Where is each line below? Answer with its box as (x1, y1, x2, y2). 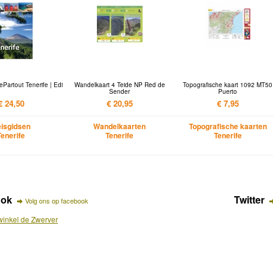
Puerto (218, 87, 238, 96)
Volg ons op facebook (24, 195, 88, 205)
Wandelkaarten (93, 121, 146, 132)
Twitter (234, 192, 264, 207)
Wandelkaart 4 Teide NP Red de (74, 80, 165, 89)
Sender (109, 87, 130, 96)
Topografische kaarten (188, 121, 267, 132)
